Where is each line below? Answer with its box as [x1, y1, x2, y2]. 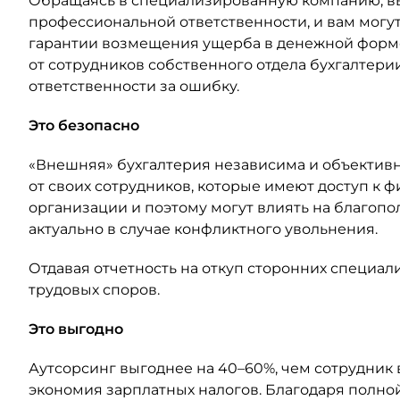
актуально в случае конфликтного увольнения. [29, 221, 378, 237]
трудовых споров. [29, 281, 160, 298]
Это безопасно [29, 117, 139, 134]
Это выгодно [29, 321, 123, 337]
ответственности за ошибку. [29, 78, 239, 95]
